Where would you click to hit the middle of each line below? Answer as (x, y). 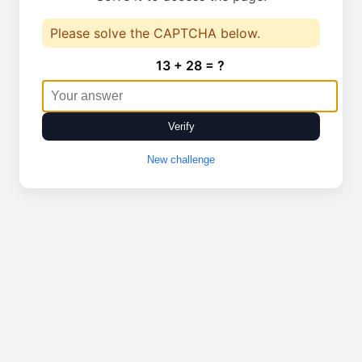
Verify (181, 126)
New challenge (181, 160)
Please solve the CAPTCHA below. (155, 33)
